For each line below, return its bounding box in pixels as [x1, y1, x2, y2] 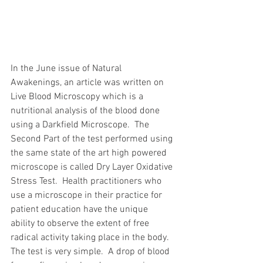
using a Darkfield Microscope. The [11, 119, 151, 131]
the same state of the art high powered [11, 147, 169, 159]
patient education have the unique [11, 203, 150, 215]
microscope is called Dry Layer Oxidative [11, 161, 175, 173]
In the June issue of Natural [11, 62, 124, 75]
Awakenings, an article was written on [11, 76, 166, 89]
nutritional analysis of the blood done [11, 104, 162, 117]
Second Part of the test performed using [11, 133, 175, 145]
